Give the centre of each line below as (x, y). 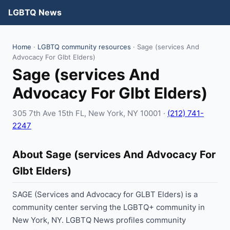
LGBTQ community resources (84, 47)
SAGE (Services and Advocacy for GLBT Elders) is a (105, 194)
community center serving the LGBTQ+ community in (109, 207)
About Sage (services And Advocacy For (114, 155)
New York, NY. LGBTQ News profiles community (99, 220)
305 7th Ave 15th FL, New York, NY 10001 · (90, 113)
